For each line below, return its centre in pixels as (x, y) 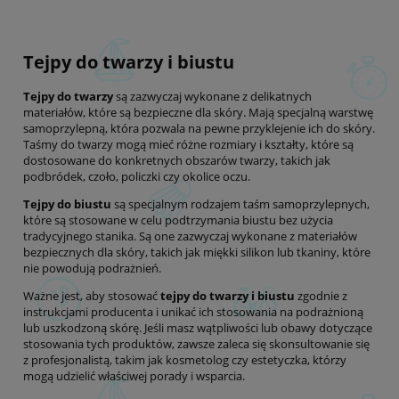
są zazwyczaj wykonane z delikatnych (212, 96)
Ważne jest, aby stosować (92, 295)
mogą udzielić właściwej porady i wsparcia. (134, 375)
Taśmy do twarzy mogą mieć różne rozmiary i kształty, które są (188, 144)
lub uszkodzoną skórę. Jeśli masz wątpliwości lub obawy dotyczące (198, 327)
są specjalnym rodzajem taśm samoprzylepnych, (240, 204)
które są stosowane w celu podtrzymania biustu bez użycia (178, 220)
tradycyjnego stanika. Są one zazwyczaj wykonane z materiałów (190, 236)
